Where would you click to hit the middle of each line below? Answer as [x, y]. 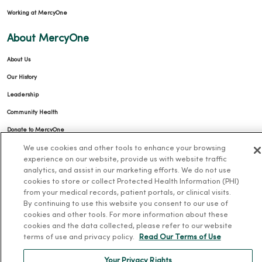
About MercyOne [48, 39]
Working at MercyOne [37, 13]
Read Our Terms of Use [180, 237]
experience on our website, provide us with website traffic [125, 160]
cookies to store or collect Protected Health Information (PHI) [131, 182]
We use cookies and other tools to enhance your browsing [124, 149]
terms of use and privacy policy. [80, 237]
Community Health [32, 112]
